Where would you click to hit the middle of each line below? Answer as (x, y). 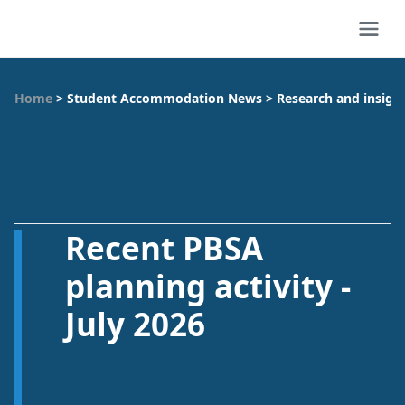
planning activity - (208, 286)
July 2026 (135, 324)
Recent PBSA (164, 248)
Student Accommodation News (165, 98)
